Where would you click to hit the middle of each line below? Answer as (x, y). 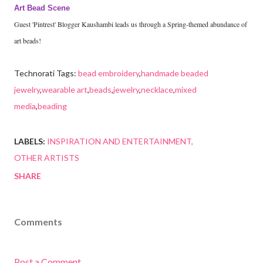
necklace (157, 89)
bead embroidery (109, 73)
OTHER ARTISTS (47, 157)
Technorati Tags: (46, 73)
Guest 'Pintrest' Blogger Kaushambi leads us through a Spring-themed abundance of (131, 24)
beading (52, 106)
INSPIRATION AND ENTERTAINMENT (119, 141)
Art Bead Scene (42, 8)
